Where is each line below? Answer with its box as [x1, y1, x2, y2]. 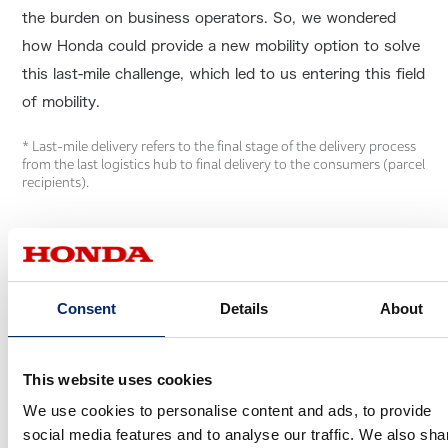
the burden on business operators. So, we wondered [22, 10, 397, 25]
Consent [56, 299, 117, 317]
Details [219, 299, 269, 317]
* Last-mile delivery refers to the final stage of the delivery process [22, 137, 417, 154]
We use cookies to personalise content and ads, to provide [23, 402, 432, 419]
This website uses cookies [23, 370, 213, 388]
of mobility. [22, 94, 101, 109]
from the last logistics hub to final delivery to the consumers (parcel [22, 155, 426, 172]
